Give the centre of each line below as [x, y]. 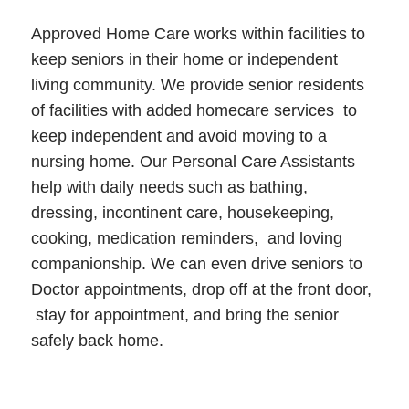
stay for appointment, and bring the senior [184, 315]
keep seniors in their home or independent [184, 60]
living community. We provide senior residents [197, 85]
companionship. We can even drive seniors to [196, 264]
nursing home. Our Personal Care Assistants [193, 162]
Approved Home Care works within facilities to [198, 34]
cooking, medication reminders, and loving [186, 239]
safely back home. [97, 341]
